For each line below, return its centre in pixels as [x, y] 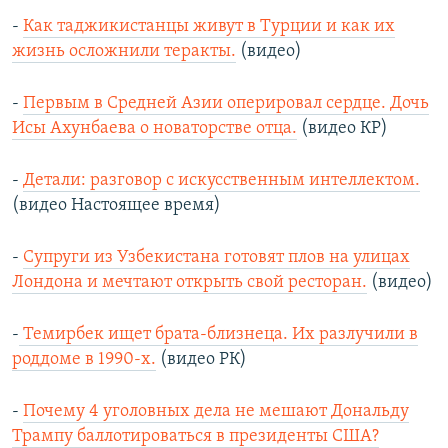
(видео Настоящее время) [116, 206]
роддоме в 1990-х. [84, 360]
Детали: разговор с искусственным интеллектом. [221, 181]
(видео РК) [201, 360]
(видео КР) [342, 129]
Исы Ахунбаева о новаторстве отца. [154, 129]
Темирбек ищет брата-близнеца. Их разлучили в [218, 335]
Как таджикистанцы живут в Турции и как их [209, 27]
